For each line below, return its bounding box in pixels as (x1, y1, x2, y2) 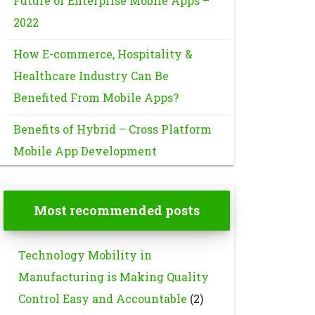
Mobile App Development (13, 143, 157, 158)
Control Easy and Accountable (18, 291, 187, 306)
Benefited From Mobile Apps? (13, 90, 179, 105)
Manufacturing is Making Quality (18, 269, 209, 284)
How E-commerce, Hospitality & (13, 46, 193, 61)
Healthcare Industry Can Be (13, 68, 169, 83)
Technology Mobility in (18, 247, 152, 262)
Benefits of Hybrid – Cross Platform (13, 122, 212, 136)
